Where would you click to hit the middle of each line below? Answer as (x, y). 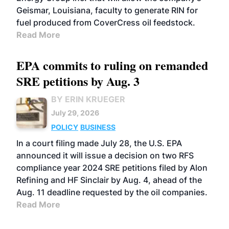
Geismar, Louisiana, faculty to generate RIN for (107, 10)
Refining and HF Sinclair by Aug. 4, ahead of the (109, 180)
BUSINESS (98, 127)
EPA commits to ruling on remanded (112, 65)
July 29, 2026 (75, 113)
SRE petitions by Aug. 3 (78, 81)
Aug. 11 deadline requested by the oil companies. (112, 192)
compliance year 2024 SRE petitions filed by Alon (112, 168)
